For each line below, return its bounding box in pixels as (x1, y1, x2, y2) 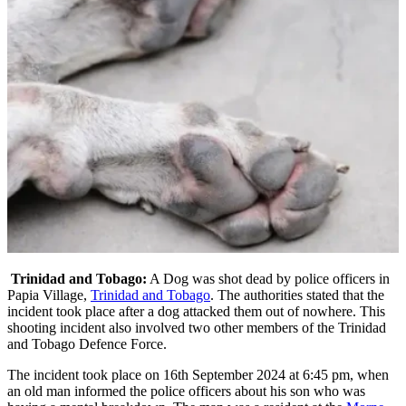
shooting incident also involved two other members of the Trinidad (7, 319, 386, 335)
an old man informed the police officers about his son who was (7, 382, 365, 399)
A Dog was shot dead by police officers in (147, 270, 390, 286)
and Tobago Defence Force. (7, 335, 170, 352)
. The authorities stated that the (210, 286, 384, 303)
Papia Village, (7, 286, 91, 303)
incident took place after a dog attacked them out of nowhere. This (7, 303, 385, 319)
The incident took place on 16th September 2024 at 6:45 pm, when (7, 366, 389, 382)
